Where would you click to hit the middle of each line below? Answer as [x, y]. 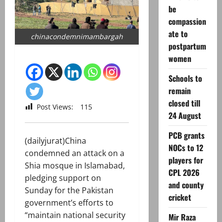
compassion [187, 21]
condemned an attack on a [75, 153]
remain [179, 91]
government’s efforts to [69, 203]
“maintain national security [75, 215]
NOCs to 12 [186, 148]
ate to [178, 34]
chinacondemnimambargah [77, 37]
